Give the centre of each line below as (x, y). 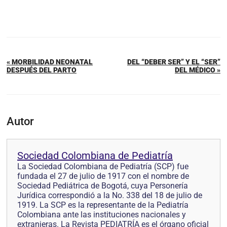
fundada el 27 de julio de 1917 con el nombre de (103, 176)
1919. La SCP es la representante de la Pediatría (103, 205)
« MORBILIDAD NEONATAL (50, 62)
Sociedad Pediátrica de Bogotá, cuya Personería (103, 186)
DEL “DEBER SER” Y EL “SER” (174, 62)
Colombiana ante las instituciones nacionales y (102, 215)
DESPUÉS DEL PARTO (42, 70)
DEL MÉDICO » (198, 70)
